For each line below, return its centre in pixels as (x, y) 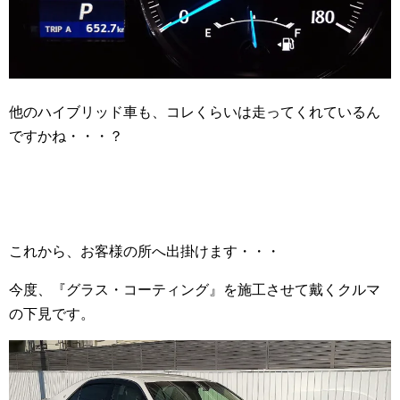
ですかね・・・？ (66, 137)
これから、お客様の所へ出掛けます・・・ (145, 252)
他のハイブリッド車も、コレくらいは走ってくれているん (195, 112)
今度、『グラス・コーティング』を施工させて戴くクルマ (195, 290)
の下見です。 (52, 314)
